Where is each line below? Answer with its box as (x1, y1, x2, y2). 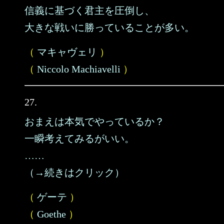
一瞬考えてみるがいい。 (24, 133, 134, 144)
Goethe (37, 208, 66, 219)
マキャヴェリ (37, 46, 97, 57)
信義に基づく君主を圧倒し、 (24, 5, 154, 16)
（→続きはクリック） (24, 167, 124, 178)
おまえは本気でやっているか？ (24, 116, 164, 127)
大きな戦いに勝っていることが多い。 (24, 22, 194, 33)
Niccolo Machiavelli (37, 63, 120, 74)
